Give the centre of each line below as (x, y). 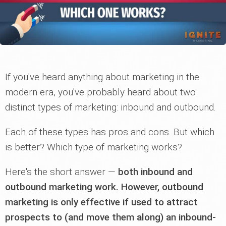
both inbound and (155, 172)
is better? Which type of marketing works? (94, 147)
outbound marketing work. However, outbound (104, 187)
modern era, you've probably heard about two (100, 92)
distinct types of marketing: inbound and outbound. (110, 107)
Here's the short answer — (62, 172)
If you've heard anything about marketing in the (102, 77)
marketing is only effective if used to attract (101, 202)
